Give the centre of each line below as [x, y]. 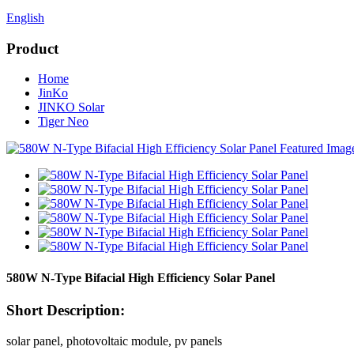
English [25, 18]
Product [32, 48]
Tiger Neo [63, 122]
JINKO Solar [71, 107]
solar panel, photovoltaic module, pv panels [114, 341]
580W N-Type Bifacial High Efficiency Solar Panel [141, 277]
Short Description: [66, 310]
